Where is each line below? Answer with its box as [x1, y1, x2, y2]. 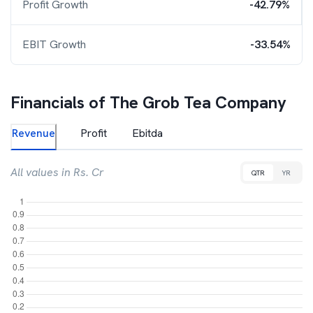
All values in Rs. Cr [10, 165, 104, 180]
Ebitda [132, 126, 163, 140]
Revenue [12, 126, 55, 140]
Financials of [10, 92, 110, 113]
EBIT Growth [22, 37, 86, 52]
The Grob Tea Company [110, 92, 286, 113]
